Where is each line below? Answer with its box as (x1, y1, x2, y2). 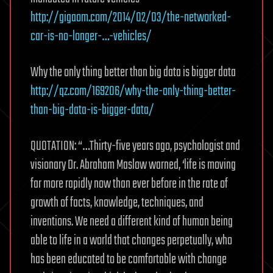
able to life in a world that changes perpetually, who (30, 230, 232, 251)
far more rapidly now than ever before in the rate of (30, 174, 228, 194)
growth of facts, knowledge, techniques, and (30, 193, 204, 213)
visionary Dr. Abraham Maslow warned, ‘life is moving (30, 155, 236, 175)
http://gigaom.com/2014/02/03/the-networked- (30, 7, 231, 28)
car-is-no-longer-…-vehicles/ (30, 26, 152, 47)
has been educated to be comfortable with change (30, 249, 227, 270)
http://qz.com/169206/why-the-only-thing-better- (30, 81, 236, 102)
